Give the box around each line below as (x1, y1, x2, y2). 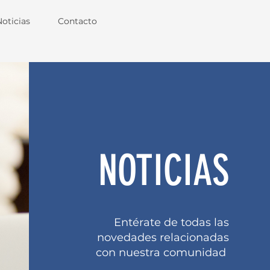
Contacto (58, 16, 97, 27)
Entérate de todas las (113, 216, 229, 229)
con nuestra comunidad (95, 246, 229, 259)
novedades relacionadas (96, 231, 229, 244)
